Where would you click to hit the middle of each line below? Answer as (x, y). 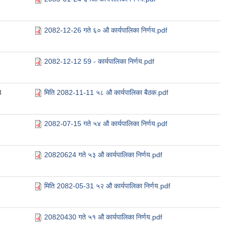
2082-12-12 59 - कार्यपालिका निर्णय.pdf (99, 61)
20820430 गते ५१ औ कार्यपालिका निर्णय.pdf (103, 217)
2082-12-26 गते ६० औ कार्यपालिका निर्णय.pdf (106, 30)
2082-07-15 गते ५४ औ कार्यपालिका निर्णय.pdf (106, 124)
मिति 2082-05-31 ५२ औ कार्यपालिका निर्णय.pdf (107, 186)
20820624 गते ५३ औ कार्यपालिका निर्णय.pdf (103, 155)
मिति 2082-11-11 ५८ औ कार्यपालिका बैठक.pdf (106, 92)
